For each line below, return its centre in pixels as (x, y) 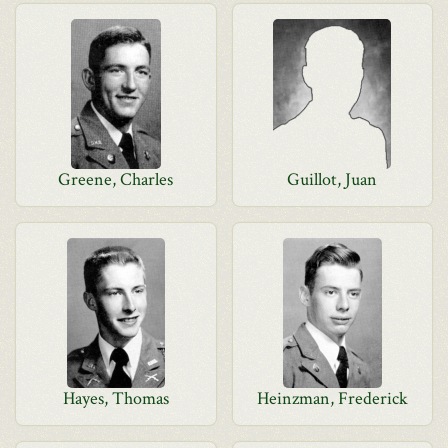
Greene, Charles (116, 179)
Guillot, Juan (332, 179)
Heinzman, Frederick (332, 398)
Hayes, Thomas (115, 398)
